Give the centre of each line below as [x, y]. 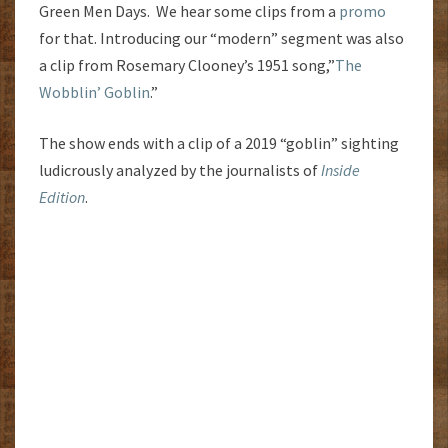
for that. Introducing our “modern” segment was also [221, 37]
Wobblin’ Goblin [94, 91]
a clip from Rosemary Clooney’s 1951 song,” [187, 64]
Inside [340, 169]
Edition [62, 196]
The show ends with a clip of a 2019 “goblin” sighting [219, 142]
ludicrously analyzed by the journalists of [180, 169]
